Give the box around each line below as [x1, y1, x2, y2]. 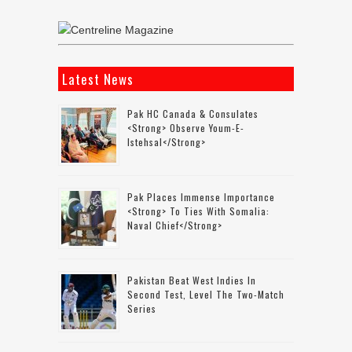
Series [127, 302, 156, 316]
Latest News [62, 69, 134, 90]
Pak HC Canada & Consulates [127, 107, 258, 121]
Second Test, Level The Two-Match [127, 288, 284, 302]
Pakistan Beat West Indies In [127, 273, 256, 288]
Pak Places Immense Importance [127, 190, 275, 204]
